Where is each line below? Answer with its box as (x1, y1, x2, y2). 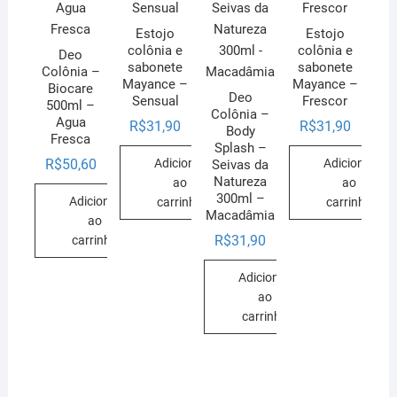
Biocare (48, 80, 94, 97)
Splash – (214, 139, 267, 156)
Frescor (302, 92, 348, 109)
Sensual (131, 92, 179, 109)
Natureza (214, 173, 268, 190)
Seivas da (212, 156, 269, 173)
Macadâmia (206, 206, 276, 223)
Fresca (51, 130, 91, 147)
